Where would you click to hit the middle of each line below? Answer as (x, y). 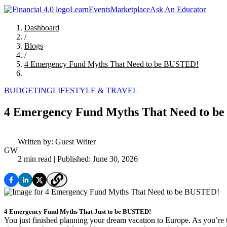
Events (100, 10)
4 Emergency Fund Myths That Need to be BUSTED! (111, 64)
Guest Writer (75, 142)
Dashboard (42, 28)
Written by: (36, 142)
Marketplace (130, 10)
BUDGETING (28, 91)
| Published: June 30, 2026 (95, 159)
